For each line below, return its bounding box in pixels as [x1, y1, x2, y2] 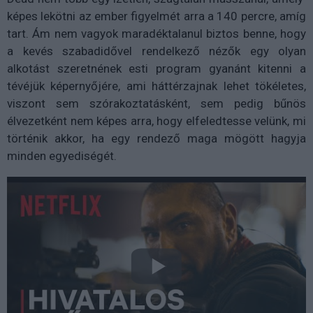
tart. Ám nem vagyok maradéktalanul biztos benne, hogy [7, 26, 306, 41]
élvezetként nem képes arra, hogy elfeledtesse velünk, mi [7, 113, 306, 128]
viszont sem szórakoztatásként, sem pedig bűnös [7, 96, 306, 110]
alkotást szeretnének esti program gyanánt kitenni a [7, 61, 306, 75]
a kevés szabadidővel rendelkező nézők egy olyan [7, 43, 306, 58]
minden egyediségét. [7, 148, 122, 163]
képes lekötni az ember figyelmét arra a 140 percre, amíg [7, 8, 306, 23]
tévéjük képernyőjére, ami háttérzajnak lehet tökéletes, [7, 78, 306, 93]
